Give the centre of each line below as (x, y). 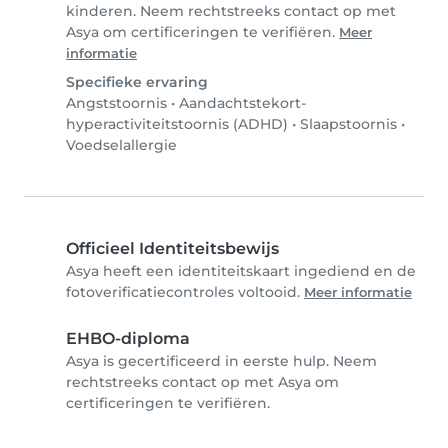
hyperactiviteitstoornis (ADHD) (177, 124)
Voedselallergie (121, 145)
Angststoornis (116, 103)
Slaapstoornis (348, 124)
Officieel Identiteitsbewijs (172, 248)
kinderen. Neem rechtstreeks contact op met (231, 11)
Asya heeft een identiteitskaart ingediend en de (241, 271)
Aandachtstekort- (242, 103)
